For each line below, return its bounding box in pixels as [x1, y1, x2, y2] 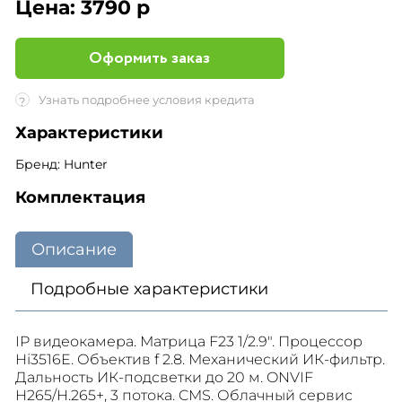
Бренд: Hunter [14, 156, 108, 172]
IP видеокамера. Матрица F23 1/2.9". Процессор [14, 333, 363, 350]
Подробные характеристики [30, 279, 268, 299]
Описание [31, 240, 117, 259]
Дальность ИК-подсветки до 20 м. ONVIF [14, 369, 313, 386]
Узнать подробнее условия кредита [38, 92, 255, 107]
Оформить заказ [89, 46, 210, 70]
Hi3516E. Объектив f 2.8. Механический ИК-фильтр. [14, 351, 385, 368]
